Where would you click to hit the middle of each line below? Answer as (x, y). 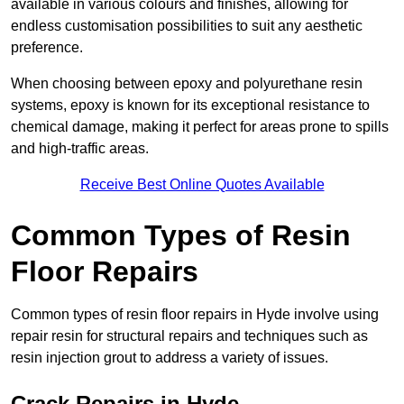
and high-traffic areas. (80, 149)
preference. (49, 48)
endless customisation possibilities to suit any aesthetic (187, 26)
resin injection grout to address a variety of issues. (170, 358)
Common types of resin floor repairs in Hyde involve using (195, 315)
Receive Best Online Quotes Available (202, 185)
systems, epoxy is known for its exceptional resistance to (190, 106)
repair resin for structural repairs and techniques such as (189, 336)
